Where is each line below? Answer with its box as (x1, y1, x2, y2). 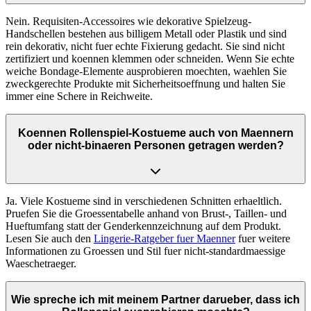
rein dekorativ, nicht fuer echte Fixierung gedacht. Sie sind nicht (6, 40, 285, 53)
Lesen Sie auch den (6, 232, 94, 244)
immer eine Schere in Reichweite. (6, 90, 153, 103)
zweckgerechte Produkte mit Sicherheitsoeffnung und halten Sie (6, 78, 285, 90)
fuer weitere (235, 232, 290, 244)
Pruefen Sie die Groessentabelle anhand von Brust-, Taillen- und (6, 207, 287, 219)
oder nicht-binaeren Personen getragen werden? (27, 139, 284, 151)
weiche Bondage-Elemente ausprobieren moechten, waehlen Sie (6, 65, 287, 78)
